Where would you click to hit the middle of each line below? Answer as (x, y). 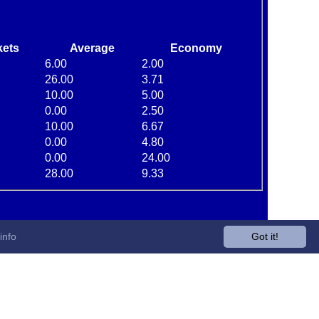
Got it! (265, 236)
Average (92, 48)
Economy (196, 48)
